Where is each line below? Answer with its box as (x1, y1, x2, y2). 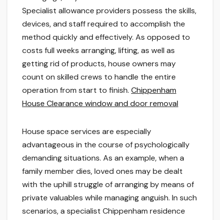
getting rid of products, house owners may (22, 58, 176, 69)
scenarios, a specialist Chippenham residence (22, 206, 185, 217)
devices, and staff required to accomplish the (22, 19, 185, 29)
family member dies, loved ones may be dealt (22, 166, 183, 177)
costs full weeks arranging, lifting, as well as (22, 45, 175, 56)
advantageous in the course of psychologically (22, 139, 190, 150)
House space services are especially (22, 126, 151, 137)
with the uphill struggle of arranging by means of (22, 179, 194, 190)
